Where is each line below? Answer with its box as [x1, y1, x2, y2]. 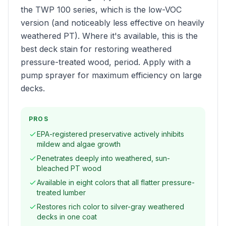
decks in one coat [37, 212, 97, 221]
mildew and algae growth [37, 140, 121, 148]
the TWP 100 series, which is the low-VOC [21, 5, 182, 15]
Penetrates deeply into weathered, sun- [37, 154, 170, 162]
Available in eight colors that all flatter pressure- [37, 178, 195, 187]
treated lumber [37, 188, 86, 197]
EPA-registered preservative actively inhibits [37, 130, 184, 138]
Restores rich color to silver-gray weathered [37, 202, 184, 211]
